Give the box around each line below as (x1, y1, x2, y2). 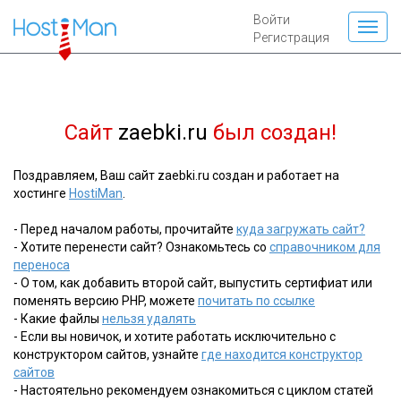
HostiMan (69, 186, 123, 200)
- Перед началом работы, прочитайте (13, 222, 236, 236)
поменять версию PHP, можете (13, 294, 198, 308)
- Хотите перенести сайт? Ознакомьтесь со (13, 240, 269, 254)
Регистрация (253, 30, 329, 45)
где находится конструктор (201, 347, 363, 362)
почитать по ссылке (198, 294, 315, 308)
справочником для (269, 240, 380, 254)
